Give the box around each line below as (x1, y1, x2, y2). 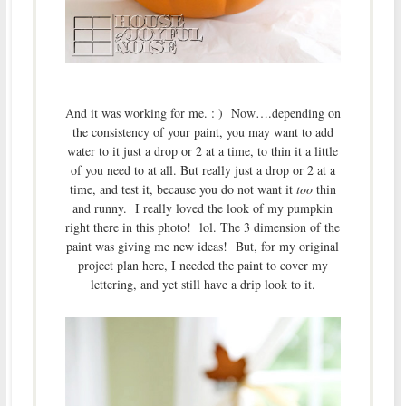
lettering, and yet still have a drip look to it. (90, 275, 315, 293)
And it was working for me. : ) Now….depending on (64, 103, 341, 121)
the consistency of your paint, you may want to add (72, 122, 333, 140)
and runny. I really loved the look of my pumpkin (72, 198, 333, 217)
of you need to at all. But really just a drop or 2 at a (70, 160, 335, 179)
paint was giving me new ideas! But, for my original (66, 237, 340, 255)
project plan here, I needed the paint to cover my (77, 256, 328, 274)
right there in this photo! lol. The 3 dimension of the (65, 217, 341, 236)
